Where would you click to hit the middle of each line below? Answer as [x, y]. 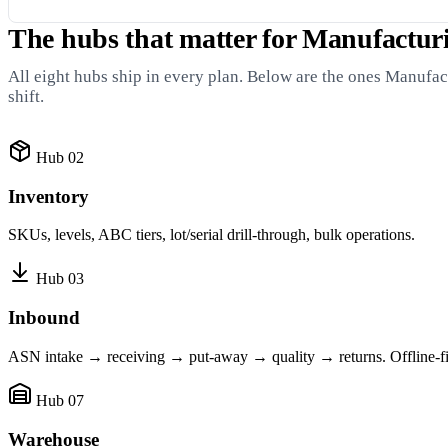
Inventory [48, 196]
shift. [26, 96]
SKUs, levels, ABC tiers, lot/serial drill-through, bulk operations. [211, 235]
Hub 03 [60, 279]
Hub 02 [60, 157]
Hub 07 [60, 400]
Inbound [44, 318]
